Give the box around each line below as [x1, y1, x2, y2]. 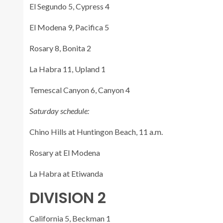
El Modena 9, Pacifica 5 [29, 22, 109, 32]
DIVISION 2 [29, 187, 106, 209]
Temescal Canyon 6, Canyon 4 [29, 85, 130, 95]
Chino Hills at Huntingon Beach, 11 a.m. [29, 126, 163, 136]
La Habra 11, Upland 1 [29, 64, 106, 74]
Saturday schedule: [29, 106, 89, 115]
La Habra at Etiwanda [29, 168, 103, 178]
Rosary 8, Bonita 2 [29, 43, 91, 53]
